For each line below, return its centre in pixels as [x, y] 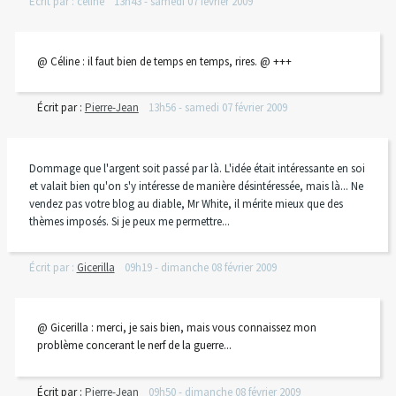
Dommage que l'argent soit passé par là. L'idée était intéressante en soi [197, 168]
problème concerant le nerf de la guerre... [134, 346]
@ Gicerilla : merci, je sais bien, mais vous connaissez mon [176, 328]
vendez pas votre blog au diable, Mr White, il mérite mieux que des [186, 203]
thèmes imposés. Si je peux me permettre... [129, 221]
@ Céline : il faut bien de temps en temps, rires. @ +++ [164, 61]
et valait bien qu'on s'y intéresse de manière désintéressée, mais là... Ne [196, 186]
